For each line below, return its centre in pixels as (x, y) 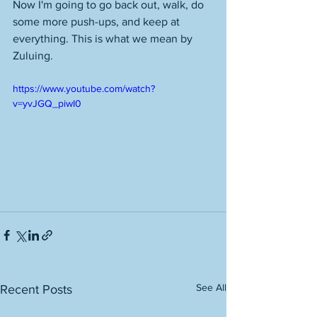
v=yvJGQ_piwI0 (47, 103)
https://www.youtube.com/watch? (84, 88)
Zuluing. (34, 56)
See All (211, 287)
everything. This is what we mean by (104, 39)
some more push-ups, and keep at (98, 22)
